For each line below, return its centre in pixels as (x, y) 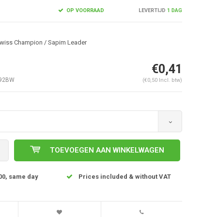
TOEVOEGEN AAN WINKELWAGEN (107, 150)
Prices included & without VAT (124, 176)
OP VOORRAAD (84, 10)
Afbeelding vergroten (70, 135)
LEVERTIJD (152, 10)
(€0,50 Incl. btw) (162, 80)
